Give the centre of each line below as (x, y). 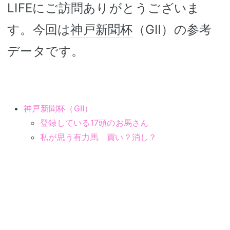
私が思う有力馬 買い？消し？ (99, 137)
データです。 (46, 51)
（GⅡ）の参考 (172, 30)
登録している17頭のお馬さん (94, 123)
